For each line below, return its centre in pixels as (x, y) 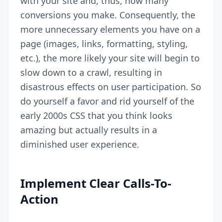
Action (39, 199)
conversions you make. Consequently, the (108, 15)
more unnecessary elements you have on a (110, 29)
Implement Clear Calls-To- (96, 183)
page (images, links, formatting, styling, (104, 43)
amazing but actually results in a (89, 130)
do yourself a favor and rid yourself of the (107, 101)
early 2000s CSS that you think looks (96, 115)
